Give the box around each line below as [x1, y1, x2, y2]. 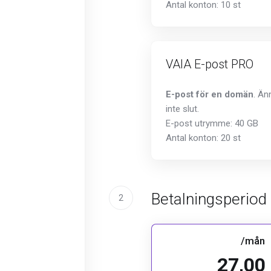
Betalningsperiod [151, 190, 267, 208]
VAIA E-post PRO [166, 57, 253, 71]
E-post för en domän [166, 89, 253, 100]
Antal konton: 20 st [166, 132, 241, 143]
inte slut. [166, 103, 199, 114]
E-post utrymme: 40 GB [166, 118, 258, 129]
